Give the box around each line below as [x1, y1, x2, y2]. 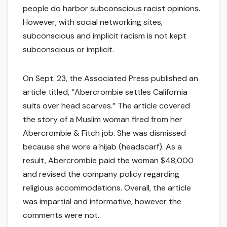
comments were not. [23, 210, 99, 221]
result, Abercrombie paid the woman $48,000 [23, 155, 194, 166]
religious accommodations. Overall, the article [23, 182, 191, 194]
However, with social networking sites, [23, 17, 163, 28]
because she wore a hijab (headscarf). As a [23, 141, 182, 153]
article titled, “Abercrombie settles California [23, 87, 187, 98]
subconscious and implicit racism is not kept [23, 30, 186, 42]
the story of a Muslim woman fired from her [23, 114, 182, 125]
